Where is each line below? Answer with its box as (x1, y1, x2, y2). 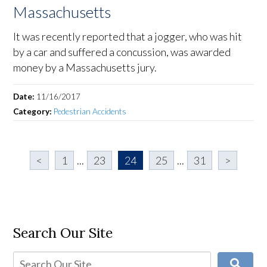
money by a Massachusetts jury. (13, 61, 157, 74)
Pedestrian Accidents (54, 107, 127, 117)
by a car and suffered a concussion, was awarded (13, 45, 231, 59)
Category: (13, 107, 54, 117)
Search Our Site (13, 224, 113, 242)
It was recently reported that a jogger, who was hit (13, 30, 243, 44)
